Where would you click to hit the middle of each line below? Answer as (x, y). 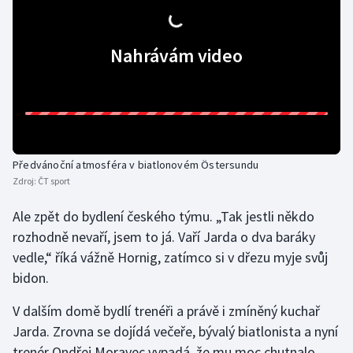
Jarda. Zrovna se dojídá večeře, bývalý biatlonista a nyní (175, 332)
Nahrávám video (176, 56)
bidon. (31, 278)
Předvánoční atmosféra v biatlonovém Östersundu (136, 165)
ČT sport (54, 181)
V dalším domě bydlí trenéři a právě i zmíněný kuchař (166, 311)
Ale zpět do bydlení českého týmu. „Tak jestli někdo (163, 217)
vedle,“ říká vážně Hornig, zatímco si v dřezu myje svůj (170, 258)
